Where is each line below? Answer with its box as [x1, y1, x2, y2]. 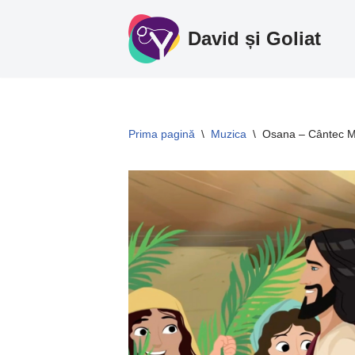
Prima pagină [128, 128, 195, 141]
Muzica [211, 128, 246, 141]
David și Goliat [188, 28, 321, 50]
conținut [12, 80, 56, 94]
